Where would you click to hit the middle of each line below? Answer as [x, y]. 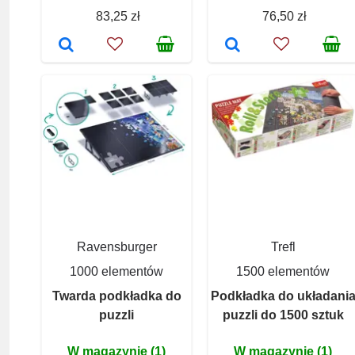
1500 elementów [283, 271]
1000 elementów [116, 271]
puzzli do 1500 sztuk [283, 315]
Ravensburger [116, 246]
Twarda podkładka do [116, 296]
